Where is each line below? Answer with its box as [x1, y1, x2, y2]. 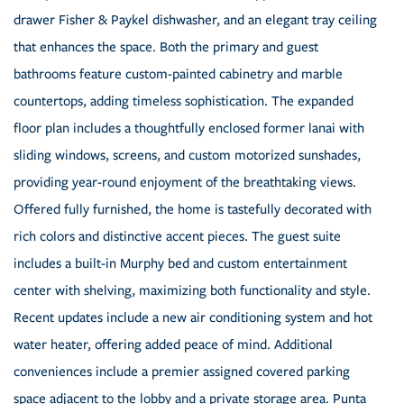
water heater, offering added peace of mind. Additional [14, 336, 333, 353]
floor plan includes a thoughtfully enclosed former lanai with [14, 120, 364, 137]
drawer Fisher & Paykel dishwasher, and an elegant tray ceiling [14, 12, 377, 29]
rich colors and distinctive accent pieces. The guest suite [14, 228, 341, 245]
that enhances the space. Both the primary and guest [14, 39, 318, 56]
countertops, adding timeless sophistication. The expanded [14, 93, 353, 110]
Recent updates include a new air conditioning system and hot [14, 309, 372, 326]
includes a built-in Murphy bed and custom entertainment [14, 255, 347, 272]
